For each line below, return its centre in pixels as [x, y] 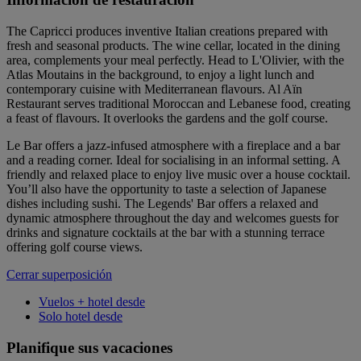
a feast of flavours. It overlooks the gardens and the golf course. [167, 118]
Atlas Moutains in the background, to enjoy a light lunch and [160, 74]
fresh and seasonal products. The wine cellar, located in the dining [173, 45]
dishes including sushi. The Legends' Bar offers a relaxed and [162, 203]
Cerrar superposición [59, 274]
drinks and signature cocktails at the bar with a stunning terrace [166, 232]
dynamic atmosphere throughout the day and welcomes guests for [172, 218]
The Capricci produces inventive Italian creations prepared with [167, 31]
